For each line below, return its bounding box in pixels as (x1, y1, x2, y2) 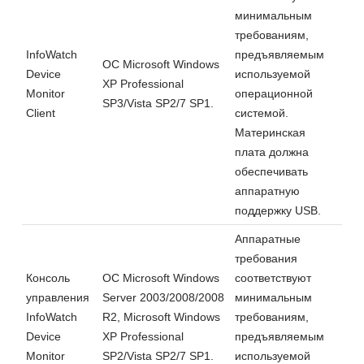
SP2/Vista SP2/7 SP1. (102, 349, 214, 362)
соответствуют (235, 271, 311, 284)
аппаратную (235, 184, 300, 197)
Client (26, 106, 55, 119)
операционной (235, 86, 313, 100)
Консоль (26, 271, 70, 284)
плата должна (235, 145, 309, 158)
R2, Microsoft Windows (102, 310, 220, 323)
